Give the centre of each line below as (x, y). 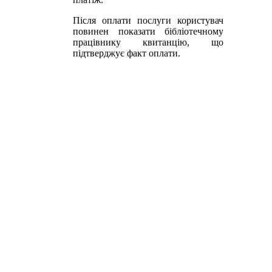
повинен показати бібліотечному (148, 31)
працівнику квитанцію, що (148, 42)
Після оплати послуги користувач (148, 20)
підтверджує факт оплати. (127, 53)
